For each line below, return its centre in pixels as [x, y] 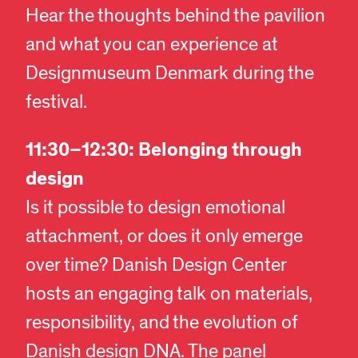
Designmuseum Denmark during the [170, 74]
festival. [56, 103]
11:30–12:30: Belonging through [164, 150]
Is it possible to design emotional [155, 208]
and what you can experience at [152, 45]
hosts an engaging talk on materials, [169, 294]
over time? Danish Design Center [156, 266]
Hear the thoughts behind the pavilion [175, 16]
